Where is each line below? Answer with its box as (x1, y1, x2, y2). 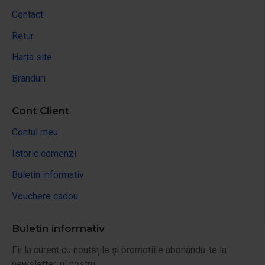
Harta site (12, 51, 52, 63)
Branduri (12, 72, 46, 84)
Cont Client (12, 104, 69, 117)
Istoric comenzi (12, 147, 76, 159)
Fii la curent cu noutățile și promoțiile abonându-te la (12, 244, 227, 256)
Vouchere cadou (12, 190, 78, 202)
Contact (12, 8, 43, 20)
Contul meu (12, 126, 58, 138)
